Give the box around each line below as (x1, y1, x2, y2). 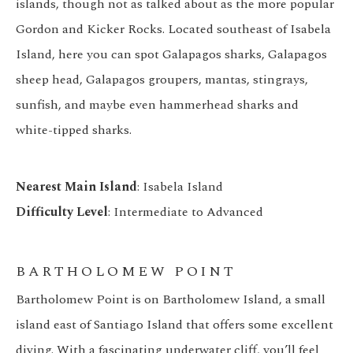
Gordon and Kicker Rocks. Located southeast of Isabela (16, 20, 331, 39)
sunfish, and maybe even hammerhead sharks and (16, 95, 299, 115)
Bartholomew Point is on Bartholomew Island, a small (16, 290, 325, 310)
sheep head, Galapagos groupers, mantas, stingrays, (16, 70, 308, 90)
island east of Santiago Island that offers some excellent (16, 315, 333, 335)
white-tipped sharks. (16, 121, 132, 140)
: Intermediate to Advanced (108, 203, 263, 222)
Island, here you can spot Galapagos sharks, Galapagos (16, 45, 327, 65)
